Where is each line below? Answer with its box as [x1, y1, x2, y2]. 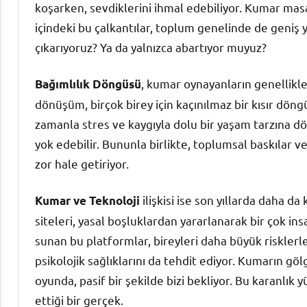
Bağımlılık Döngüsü [35, 76, 141, 91]
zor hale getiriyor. [35, 156, 129, 171]
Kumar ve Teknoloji [35, 193, 140, 208]
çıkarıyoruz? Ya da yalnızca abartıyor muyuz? [35, 39, 267, 54]
